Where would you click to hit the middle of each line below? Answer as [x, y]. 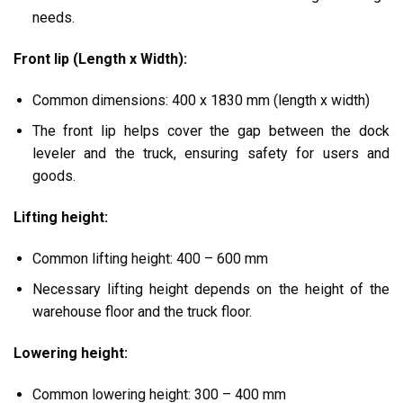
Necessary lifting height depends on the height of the [210, 290]
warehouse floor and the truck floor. [142, 312]
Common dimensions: [102, 100]
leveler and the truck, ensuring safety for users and [210, 154]
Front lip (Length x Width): [100, 58]
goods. [54, 176]
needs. [53, 17]
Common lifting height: [104, 258]
